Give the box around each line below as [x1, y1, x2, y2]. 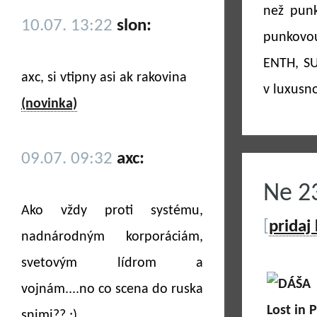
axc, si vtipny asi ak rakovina [21, 71, 187, 85]
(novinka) [21, 97, 77, 111]
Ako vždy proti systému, [21, 204, 204, 218]
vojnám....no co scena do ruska [21, 282, 204, 296]
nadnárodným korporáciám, [21, 230, 204, 244]
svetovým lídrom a [21, 256, 204, 270]
